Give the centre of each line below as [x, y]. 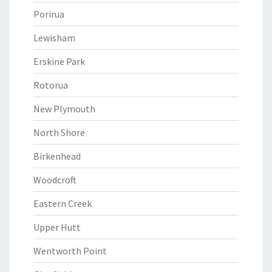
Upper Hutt [57, 227]
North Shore [59, 132]
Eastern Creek [63, 203]
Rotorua [51, 85]
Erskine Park [59, 61]
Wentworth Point [70, 251]
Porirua [49, 14]
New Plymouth [64, 109]
